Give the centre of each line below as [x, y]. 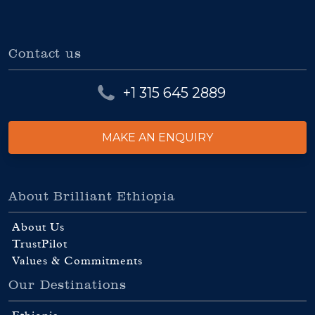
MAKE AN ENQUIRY [157, 137]
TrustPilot [40, 244]
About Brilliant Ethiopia [92, 196]
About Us [38, 227]
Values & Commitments [77, 261]
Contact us [45, 53]
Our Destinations [67, 285]
